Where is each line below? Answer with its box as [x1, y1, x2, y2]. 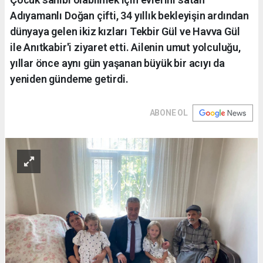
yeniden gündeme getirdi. [10, 73, 129, 86]
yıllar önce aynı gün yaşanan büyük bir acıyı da [10, 57, 225, 70]
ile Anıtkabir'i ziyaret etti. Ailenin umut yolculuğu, [10, 41, 241, 54]
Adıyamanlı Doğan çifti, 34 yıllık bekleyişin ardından [10, 9, 249, 22]
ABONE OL [149, 108, 188, 118]
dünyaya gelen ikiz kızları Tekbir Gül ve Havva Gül [10, 25, 240, 38]
